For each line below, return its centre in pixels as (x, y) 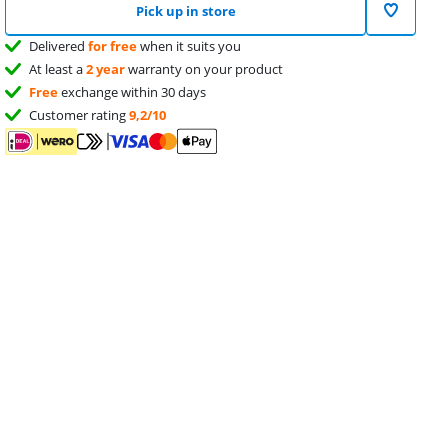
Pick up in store (185, 11)
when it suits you (189, 46)
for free (113, 46)
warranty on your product (204, 69)
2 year (106, 69)
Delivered (59, 46)
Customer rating (79, 115)
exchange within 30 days (132, 92)
